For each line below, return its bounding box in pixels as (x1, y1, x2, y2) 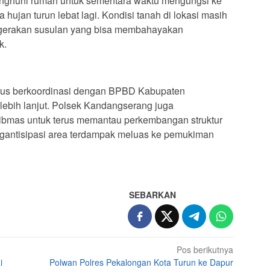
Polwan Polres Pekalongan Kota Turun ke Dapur (49, 256, 234, 268)
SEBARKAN (129, 188, 177, 201)
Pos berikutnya (177, 243, 234, 256)
